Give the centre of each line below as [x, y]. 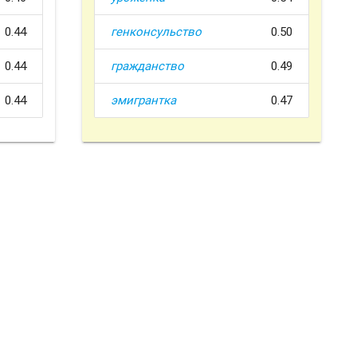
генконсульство [156, 32]
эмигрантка [143, 100]
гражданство [147, 66]
